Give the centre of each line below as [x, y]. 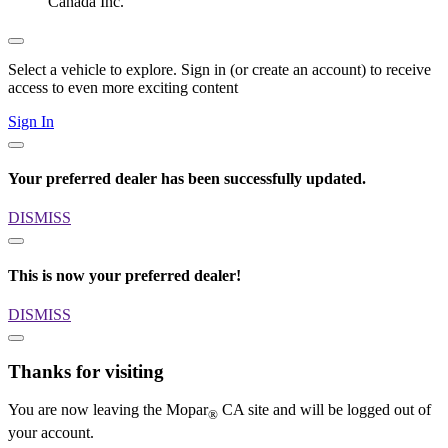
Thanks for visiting [86, 371]
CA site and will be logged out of [324, 410]
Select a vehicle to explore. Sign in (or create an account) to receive [219, 69]
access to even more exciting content [123, 87]
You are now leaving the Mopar [108, 410]
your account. [51, 432]
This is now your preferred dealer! [124, 275]
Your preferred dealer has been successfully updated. [187, 179]
